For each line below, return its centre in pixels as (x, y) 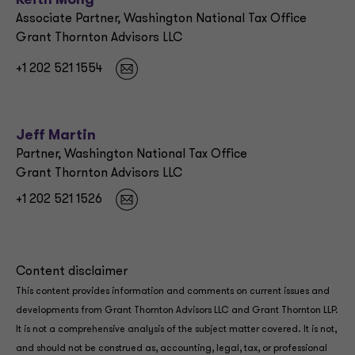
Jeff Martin (56, 136)
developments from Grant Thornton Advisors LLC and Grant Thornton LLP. (177, 311)
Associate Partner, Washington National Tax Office (161, 19)
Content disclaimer (72, 272)
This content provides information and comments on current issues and (173, 292)
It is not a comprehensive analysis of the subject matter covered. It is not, (176, 330)
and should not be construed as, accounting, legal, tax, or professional (172, 349)
